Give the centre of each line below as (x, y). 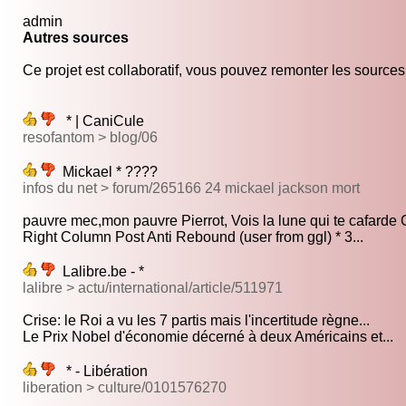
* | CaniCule (100, 121)
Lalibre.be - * (100, 272)
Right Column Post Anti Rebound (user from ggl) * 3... (193, 237)
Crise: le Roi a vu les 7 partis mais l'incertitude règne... (196, 321)
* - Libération (101, 372)
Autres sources (76, 38)
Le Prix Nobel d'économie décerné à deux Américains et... (208, 337)
